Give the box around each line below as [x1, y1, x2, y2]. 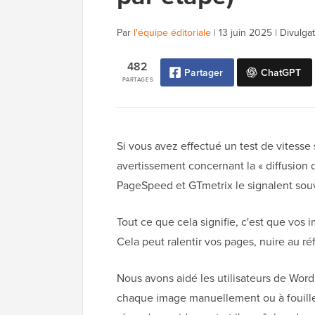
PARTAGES [122, 75, 154, 84]
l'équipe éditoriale [134, 25, 211, 40]
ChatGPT [261, 65, 301, 80]
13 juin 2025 [219, 25, 272, 40]
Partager [184, 65, 223, 80]
